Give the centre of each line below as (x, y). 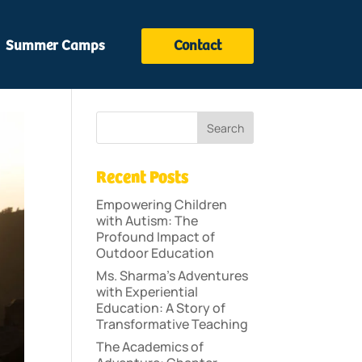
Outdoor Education (156, 253)
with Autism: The (147, 221)
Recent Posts (143, 178)
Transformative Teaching (173, 324)
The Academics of (150, 347)
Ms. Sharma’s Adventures (173, 276)
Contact (197, 46)
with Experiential (147, 292)
